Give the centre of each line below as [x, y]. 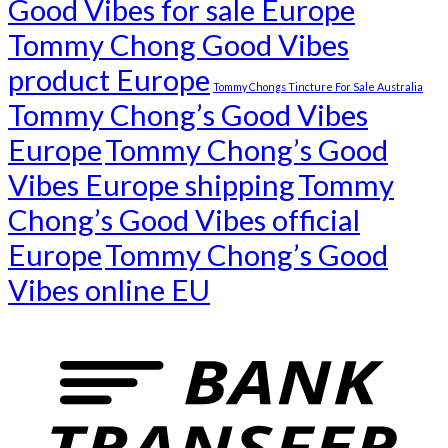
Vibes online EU [109, 290]
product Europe [109, 80]
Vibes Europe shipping [151, 185]
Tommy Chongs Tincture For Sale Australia [318, 87]
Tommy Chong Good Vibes [178, 45]
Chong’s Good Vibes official [184, 220]
